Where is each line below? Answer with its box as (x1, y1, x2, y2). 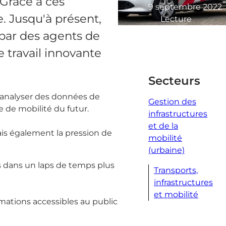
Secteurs (148, 74, 200, 88)
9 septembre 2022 (148, 2, 222, 12)
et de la (148, 121, 178, 131)
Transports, (154, 165, 198, 175)
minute (160, 26, 191, 36)
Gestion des (148, 97, 196, 106)
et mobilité (154, 190, 198, 199)
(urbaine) (148, 145, 185, 155)
